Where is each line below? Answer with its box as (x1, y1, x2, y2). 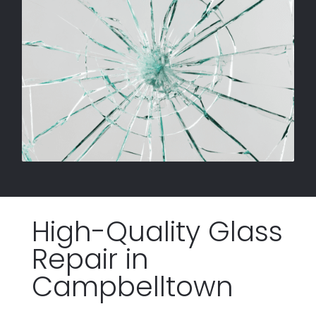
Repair (31, 239, 118, 279)
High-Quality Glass (31, 212, 283, 251)
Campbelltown (31, 267, 233, 306)
